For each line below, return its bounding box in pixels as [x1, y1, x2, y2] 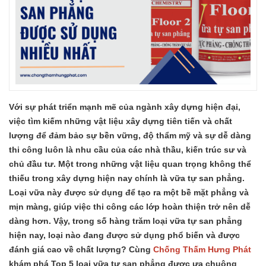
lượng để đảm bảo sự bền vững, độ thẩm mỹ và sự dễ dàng [9, 130, 251, 140]
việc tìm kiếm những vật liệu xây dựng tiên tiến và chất [9, 116, 232, 126]
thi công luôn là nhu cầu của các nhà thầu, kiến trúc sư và [9, 144, 246, 154]
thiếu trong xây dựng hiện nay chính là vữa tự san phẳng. [9, 173, 245, 183]
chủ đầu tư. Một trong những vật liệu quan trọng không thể [9, 159, 251, 169]
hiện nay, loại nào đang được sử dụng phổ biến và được [9, 230, 240, 240]
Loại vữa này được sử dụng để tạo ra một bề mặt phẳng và [9, 187, 249, 197]
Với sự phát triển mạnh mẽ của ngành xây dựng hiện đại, [9, 102, 240, 112]
